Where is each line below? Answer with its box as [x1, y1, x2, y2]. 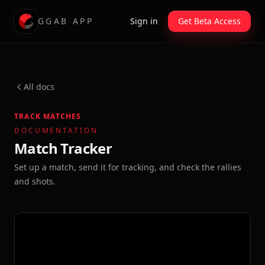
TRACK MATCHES [14, 111, 82, 121]
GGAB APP [38, 15, 93, 27]
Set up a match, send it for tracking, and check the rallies [14, 161, 241, 173]
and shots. [14, 176, 56, 187]
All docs [24, 81, 54, 92]
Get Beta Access [178, 15, 241, 27]
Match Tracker [14, 138, 112, 158]
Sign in [130, 15, 158, 27]
